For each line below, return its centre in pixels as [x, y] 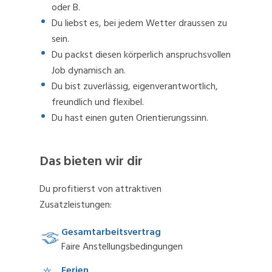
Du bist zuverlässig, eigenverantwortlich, [135, 87]
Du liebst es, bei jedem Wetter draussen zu [139, 23]
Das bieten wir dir [91, 161]
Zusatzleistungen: [76, 205]
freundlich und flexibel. [98, 102]
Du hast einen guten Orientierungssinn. [130, 118]
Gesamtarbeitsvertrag [111, 232]
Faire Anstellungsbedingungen [122, 247]
